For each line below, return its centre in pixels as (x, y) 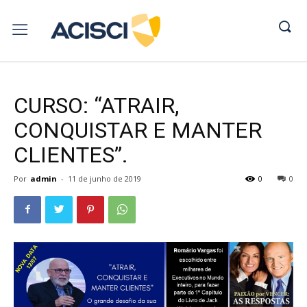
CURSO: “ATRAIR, (96, 105)
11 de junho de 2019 (105, 178)
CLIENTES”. (71, 155)
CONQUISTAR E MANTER (138, 130)
